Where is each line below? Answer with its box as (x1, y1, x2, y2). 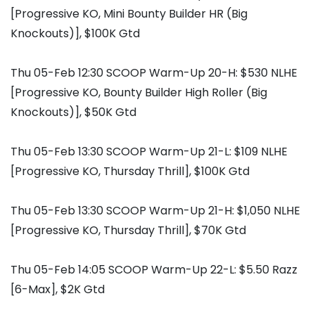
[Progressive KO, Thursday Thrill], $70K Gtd (11, 222, 246, 239)
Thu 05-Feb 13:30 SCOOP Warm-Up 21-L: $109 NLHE (11, 143, 288, 160)
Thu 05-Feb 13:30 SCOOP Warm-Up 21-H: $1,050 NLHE (11, 202, 300, 219)
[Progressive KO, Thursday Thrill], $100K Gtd (11, 163, 250, 180)
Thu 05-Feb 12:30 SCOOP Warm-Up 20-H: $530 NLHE (11, 65, 297, 82)
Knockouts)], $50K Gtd (11, 104, 136, 121)
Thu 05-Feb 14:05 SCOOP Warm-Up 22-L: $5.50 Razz (11, 262, 297, 278)
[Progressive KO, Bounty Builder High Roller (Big (11, 84, 267, 101)
